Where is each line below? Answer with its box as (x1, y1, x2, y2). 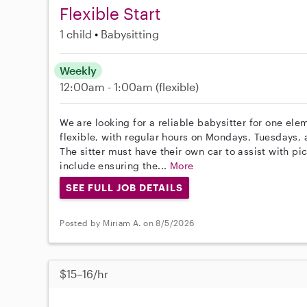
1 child (60, 27, 93, 40)
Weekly (60, 64, 97, 77)
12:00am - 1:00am (60, 80, 156, 93)
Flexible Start (60, 3, 162, 23)
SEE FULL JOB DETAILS (66, 182, 183, 193)
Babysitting (101, 27, 160, 40)
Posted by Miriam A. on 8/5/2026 (60, 218, 195, 228)
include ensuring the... (60, 160, 170, 171)
